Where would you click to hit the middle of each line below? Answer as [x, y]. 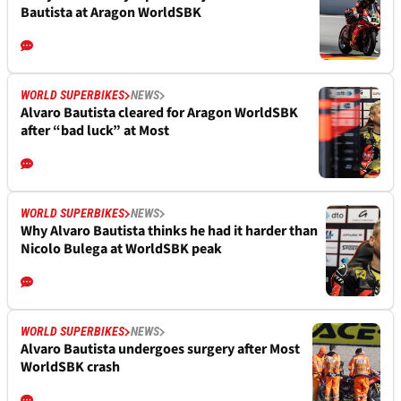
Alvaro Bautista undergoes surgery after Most [160, 350]
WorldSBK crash [70, 367]
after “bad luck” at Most [95, 131]
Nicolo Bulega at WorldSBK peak [121, 249]
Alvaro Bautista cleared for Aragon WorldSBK [159, 113]
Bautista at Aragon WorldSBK [111, 13]
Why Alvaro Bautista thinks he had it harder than [169, 231]
